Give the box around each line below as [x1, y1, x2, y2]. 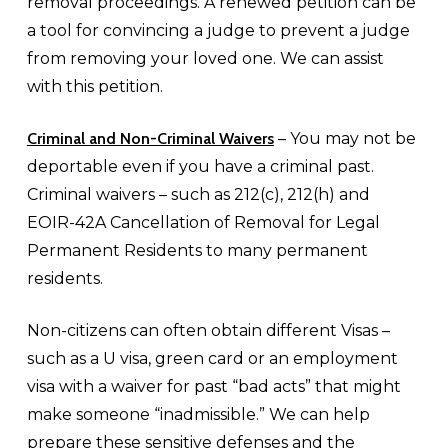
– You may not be [273, 129, 416, 148]
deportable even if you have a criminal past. [26, 157, 374, 176]
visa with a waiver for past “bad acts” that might [26, 377, 401, 396]
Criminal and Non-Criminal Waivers [26, 129, 274, 148]
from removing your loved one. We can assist [26, 49, 384, 68]
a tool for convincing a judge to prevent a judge [26, 21, 410, 40]
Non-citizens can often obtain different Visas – [26, 321, 390, 340]
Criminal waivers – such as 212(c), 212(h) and [26, 185, 370, 204]
